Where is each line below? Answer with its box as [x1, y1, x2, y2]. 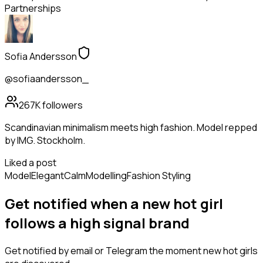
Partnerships [5, 2, 61, 15]
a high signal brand [58, 213, 190, 233]
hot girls [223, 244, 258, 258]
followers [41, 99, 83, 112]
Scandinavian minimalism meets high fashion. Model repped [5, 121, 257, 134]
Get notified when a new [5, 194, 173, 214]
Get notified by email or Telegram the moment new [5, 244, 223, 258]
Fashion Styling [127, 169, 191, 183]
